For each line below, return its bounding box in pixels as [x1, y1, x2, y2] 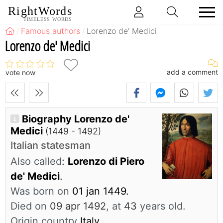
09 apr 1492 [50, 200, 106, 213]
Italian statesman [10, 139, 91, 152]
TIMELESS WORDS [23, 16, 72, 22]
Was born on [10, 185, 69, 198]
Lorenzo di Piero [68, 155, 144, 168]
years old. [137, 200, 186, 213]
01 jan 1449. [69, 185, 129, 198]
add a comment [167, 67, 218, 76]
